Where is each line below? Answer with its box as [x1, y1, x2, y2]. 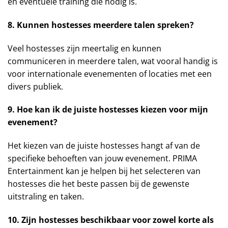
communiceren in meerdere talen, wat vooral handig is [8, 55, 218, 67]
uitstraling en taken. [8, 191, 84, 203]
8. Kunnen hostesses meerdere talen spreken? [8, 19, 194, 31]
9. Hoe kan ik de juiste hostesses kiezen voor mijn [8, 104, 208, 116]
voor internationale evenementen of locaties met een [8, 68, 212, 79]
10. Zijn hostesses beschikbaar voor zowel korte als [8, 214, 214, 225]
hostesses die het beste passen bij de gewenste [8, 178, 189, 190]
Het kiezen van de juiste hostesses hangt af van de [8, 140, 200, 152]
